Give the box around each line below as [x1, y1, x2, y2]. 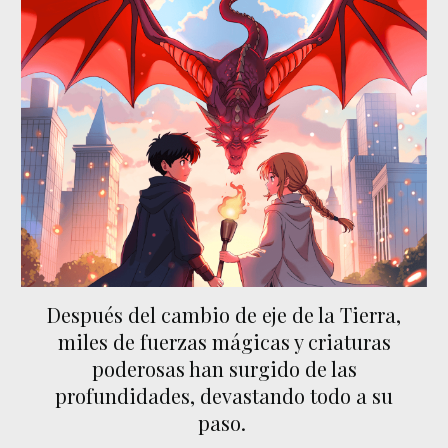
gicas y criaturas [240, 328, 391, 356]
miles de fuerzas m [57, 328, 230, 356]
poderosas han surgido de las [91, 355, 357, 383]
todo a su [305, 382, 393, 410]
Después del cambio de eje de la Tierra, [47, 301, 401, 329]
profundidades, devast [55, 382, 259, 410]
